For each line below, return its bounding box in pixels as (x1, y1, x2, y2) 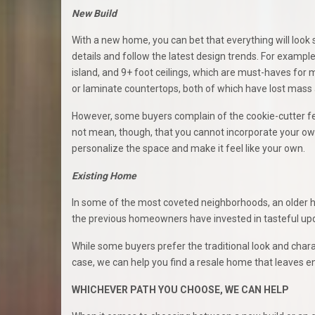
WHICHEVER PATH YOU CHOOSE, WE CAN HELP (72, 283, 289, 295)
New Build (72, 7, 117, 19)
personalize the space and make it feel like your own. (72, 142, 305, 154)
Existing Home (72, 169, 136, 181)
